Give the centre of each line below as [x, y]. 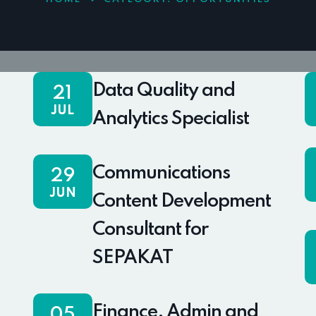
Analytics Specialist [170, 119]
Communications [161, 174]
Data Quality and [163, 91]
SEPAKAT [132, 258]
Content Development [181, 202]
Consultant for [150, 230]
